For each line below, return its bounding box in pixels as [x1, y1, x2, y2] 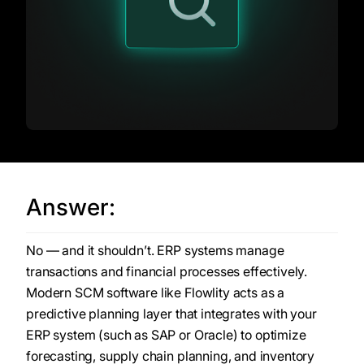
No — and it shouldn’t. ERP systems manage [26, 242, 284, 259]
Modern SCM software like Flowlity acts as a [26, 284, 285, 301]
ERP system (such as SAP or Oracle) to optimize [26, 327, 306, 344]
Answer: [26, 193, 115, 222]
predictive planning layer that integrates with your [26, 305, 317, 323]
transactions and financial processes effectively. [26, 263, 308, 280]
